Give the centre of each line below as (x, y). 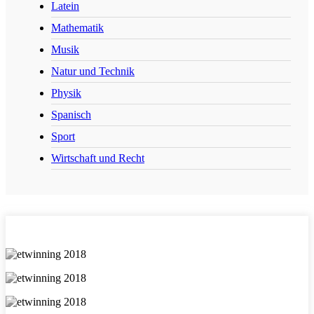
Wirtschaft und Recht (98, 158)
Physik (66, 93)
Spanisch (71, 115)
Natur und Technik (93, 71)
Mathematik (77, 28)
